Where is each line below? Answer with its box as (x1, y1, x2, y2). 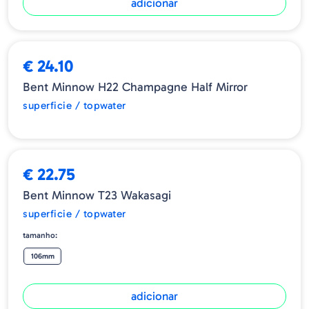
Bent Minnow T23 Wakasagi (23, 188, 171, 203)
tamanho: (23, 230, 57, 241)
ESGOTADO (27, 30, 70, 40)
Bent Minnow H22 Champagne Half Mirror (23, 79, 248, 95)
